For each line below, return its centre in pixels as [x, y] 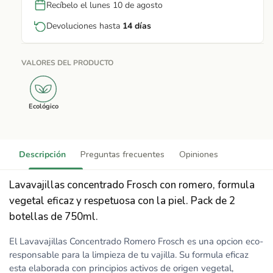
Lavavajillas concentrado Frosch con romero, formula [132, 185]
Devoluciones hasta [84, 26]
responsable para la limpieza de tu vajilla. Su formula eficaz [129, 255]
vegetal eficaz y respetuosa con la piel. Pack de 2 [122, 201]
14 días [137, 26]
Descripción [42, 154]
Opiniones [199, 154]
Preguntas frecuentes [122, 154]
